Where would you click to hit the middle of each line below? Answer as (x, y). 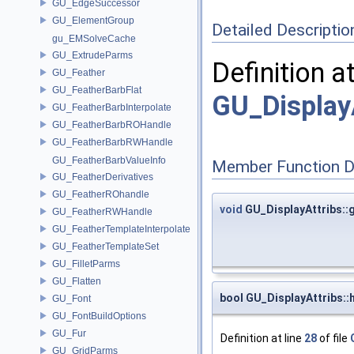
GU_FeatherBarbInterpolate (112, 107)
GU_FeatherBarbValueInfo (109, 160)
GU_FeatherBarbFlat (97, 90)
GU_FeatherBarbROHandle (112, 124)
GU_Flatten (77, 281)
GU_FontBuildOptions (99, 316)
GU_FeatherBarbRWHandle (113, 142)
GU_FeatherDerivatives (103, 177)
